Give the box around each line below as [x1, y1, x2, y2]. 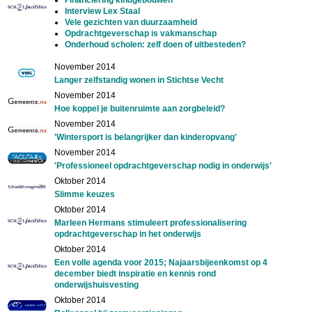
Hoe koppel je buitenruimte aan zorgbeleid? [54, 103, 225, 114]
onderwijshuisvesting [54, 279, 139, 290]
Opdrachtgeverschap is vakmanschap [64, 28, 217, 38]
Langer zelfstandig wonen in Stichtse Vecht [54, 75, 224, 85]
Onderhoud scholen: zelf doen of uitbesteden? [64, 39, 246, 49]
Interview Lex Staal [64, 6, 140, 16]
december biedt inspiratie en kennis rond [54, 268, 216, 279]
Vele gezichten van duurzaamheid [64, 17, 197, 27]
